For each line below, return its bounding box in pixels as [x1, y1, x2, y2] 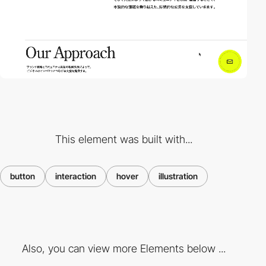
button [10, 171, 35, 182]
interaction [55, 171, 96, 182]
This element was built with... [55, 133, 192, 146]
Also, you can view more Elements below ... [21, 242, 226, 255]
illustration [159, 171, 198, 182]
